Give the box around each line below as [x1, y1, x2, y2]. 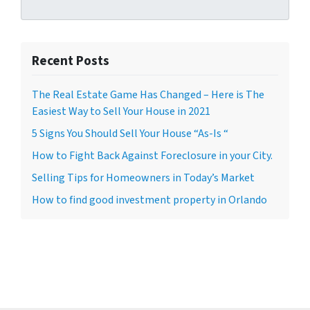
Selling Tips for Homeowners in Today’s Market [32, 170, 255, 185]
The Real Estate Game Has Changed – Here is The [32, 87, 264, 102]
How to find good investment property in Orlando [32, 192, 267, 208]
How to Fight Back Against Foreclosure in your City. [32, 148, 273, 163]
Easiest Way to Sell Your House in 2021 [32, 104, 210, 119]
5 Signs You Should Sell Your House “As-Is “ [32, 126, 228, 141]
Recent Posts [32, 51, 109, 71]
